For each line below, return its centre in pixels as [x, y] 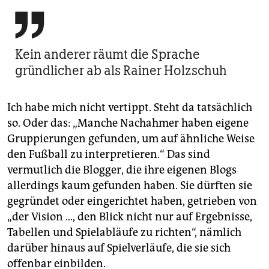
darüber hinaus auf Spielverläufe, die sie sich [119, 248]
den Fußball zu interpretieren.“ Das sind [109, 155]
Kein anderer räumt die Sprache [107, 55]
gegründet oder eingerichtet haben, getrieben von [132, 201]
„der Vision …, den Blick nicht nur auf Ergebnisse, [130, 217]
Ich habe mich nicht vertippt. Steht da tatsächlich [130, 108]
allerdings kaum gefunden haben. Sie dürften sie [130, 186]
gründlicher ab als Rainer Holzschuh [121, 71]
